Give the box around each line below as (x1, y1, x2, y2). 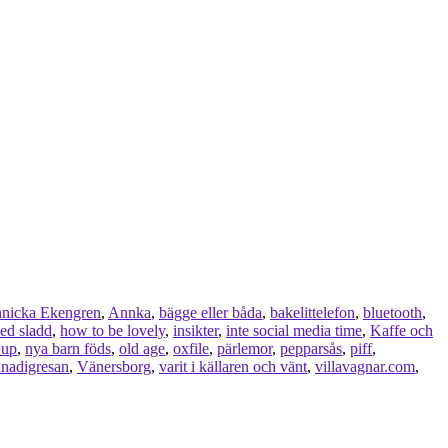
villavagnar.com (315, 358, 415, 376)
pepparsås (280, 340, 342, 358)
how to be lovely (60, 322, 165, 340)
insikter (173, 322, 218, 340)
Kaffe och (370, 322, 433, 340)
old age (119, 340, 165, 358)
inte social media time (226, 322, 362, 340)
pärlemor (217, 340, 272, 358)
